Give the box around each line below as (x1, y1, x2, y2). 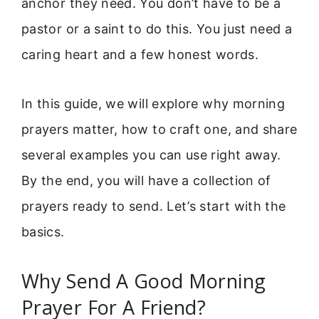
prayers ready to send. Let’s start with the (21, 198, 286, 214)
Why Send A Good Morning (21, 268, 266, 295)
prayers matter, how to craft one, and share (21, 121, 298, 137)
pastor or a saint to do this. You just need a (21, 21, 293, 37)
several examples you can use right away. (21, 147, 281, 162)
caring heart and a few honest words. (21, 47, 258, 63)
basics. (21, 224, 65, 239)
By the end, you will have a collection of (21, 172, 271, 188)
